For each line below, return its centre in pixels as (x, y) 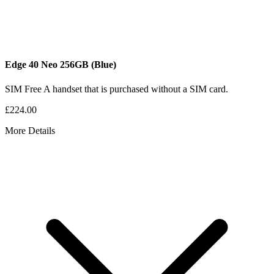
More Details (30, 130)
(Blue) (104, 65)
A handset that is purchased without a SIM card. (136, 89)
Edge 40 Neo (32, 65)
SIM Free (24, 89)
